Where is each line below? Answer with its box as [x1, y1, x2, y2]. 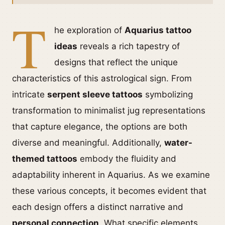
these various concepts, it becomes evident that [12, 186, 206, 196]
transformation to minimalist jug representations [12, 105, 205, 116]
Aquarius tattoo [125, 25, 191, 35]
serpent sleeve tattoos [47, 89, 143, 99]
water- [164, 138, 192, 148]
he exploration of [54, 25, 125, 35]
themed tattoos [12, 154, 77, 164]
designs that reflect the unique [54, 57, 178, 67]
